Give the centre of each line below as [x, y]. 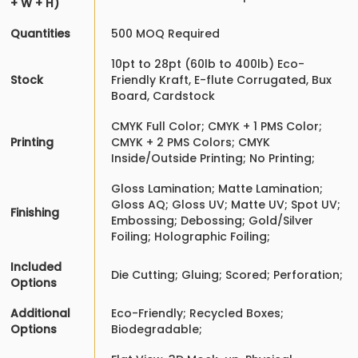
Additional [40, 314]
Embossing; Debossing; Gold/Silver [212, 221]
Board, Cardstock [163, 96]
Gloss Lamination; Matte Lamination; [217, 189]
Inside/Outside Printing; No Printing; [213, 159]
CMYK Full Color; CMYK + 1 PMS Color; [217, 127]
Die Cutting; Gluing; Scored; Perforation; [227, 275]
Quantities [40, 34]
